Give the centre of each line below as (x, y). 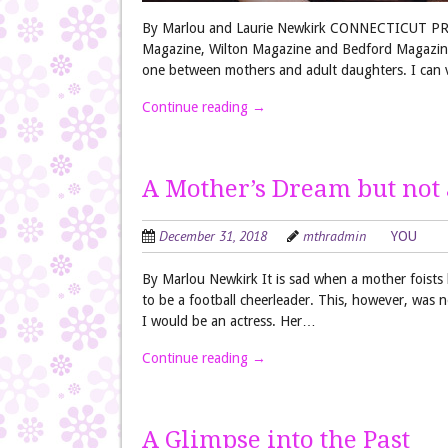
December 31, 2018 (213, 236)
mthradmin (334, 236)
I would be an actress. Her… (229, 321)
